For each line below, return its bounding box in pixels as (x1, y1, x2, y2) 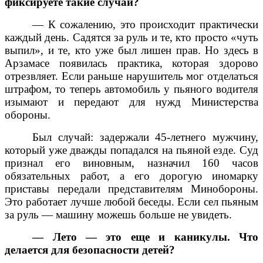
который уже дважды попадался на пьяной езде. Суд (5, 144, 258, 157)
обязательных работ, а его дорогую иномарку (5, 170, 258, 183)
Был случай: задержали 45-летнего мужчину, (32, 131, 258, 144)
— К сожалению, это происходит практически (32, 18, 258, 31)
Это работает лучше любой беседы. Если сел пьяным (5, 195, 258, 208)
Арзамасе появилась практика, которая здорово (5, 57, 258, 70)
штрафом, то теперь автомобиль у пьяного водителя (5, 83, 258, 96)
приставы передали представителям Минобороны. (5, 183, 258, 195)
